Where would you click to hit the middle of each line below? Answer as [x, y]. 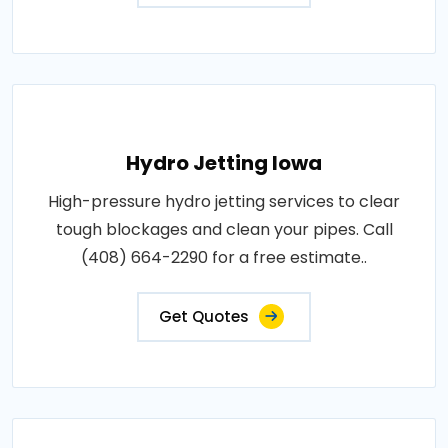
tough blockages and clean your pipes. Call [224, 229]
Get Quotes [204, 316]
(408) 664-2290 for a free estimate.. [224, 257]
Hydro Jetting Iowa [224, 163]
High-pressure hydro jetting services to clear [224, 201]
